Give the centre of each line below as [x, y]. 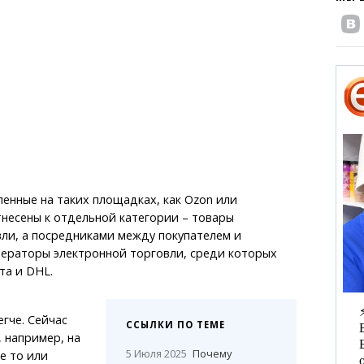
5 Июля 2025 [157, 353]
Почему [212, 353]
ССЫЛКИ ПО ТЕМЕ [176, 324]
